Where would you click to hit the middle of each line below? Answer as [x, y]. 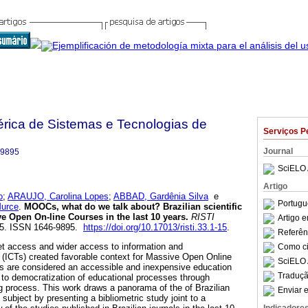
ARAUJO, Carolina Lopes [58, 197]
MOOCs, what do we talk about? [92, 207]
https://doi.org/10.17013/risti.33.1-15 [155, 228]
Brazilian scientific [202, 207]
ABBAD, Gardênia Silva [161, 197]
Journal [278, 151]
